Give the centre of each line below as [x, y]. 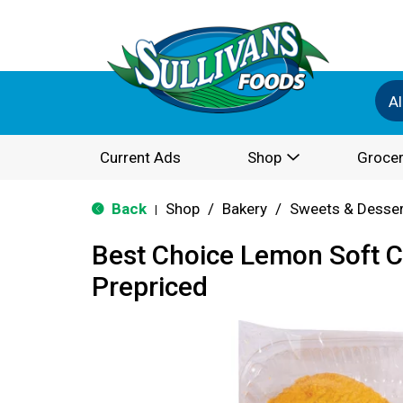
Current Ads [140, 157]
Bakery [245, 209]
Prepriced [150, 287]
